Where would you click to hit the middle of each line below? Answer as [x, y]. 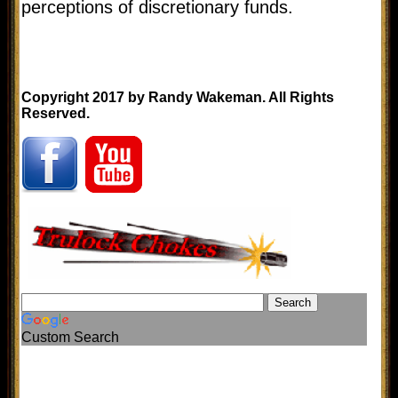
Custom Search [70, 337]
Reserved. [56, 113]
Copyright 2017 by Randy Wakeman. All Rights [178, 97]
